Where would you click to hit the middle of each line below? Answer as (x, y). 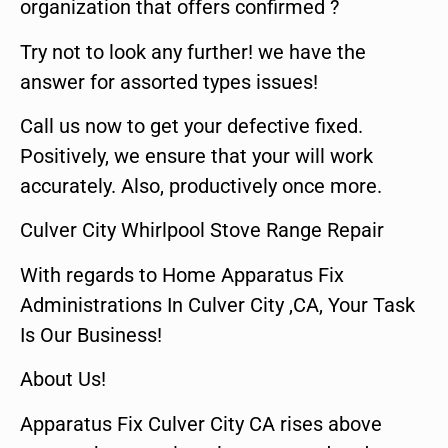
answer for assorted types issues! (169, 81)
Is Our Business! (91, 334)
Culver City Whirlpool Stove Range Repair (202, 230)
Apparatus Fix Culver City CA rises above (201, 423)
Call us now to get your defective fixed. (191, 125)
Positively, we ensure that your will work (196, 155)
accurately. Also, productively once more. (201, 185)
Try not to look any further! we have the (193, 51)
